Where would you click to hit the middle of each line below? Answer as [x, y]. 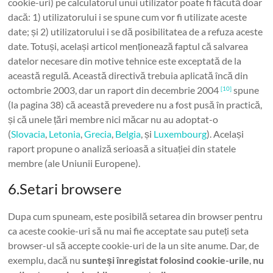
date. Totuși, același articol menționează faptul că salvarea [128, 46]
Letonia [65, 134]
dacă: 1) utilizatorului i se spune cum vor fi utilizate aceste [128, 17]
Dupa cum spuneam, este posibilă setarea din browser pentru [136, 216]
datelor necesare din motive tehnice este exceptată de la [125, 61]
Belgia [128, 134]
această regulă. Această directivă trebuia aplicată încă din [128, 75]
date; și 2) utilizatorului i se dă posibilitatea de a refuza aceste [136, 31]
